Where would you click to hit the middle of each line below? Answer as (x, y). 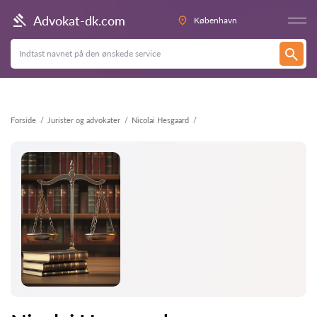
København (215, 20)
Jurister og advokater (84, 120)
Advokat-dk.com (79, 20)
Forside (23, 120)
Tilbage (36, 16)
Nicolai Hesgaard (160, 120)
